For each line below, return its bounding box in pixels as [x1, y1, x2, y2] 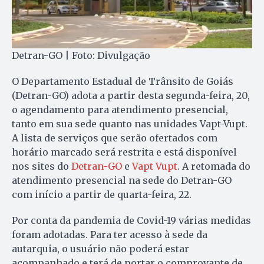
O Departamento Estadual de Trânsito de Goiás [12, 75, 233, 88]
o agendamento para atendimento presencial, [12, 104, 228, 116]
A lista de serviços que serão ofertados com [12, 132, 217, 144]
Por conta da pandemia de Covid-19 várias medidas [12, 214, 251, 227]
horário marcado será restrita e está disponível [12, 146, 237, 159]
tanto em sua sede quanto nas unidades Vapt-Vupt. [12, 118, 247, 130]
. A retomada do [177, 160, 250, 173]
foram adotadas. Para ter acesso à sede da [12, 229, 207, 241]
